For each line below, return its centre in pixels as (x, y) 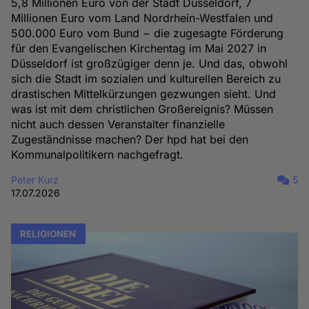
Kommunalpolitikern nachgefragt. (98, 155)
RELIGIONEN (48, 233)
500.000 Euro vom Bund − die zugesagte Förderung (148, 33)
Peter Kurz (35, 180)
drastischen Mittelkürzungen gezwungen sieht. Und (144, 94)
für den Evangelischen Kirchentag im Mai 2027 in (139, 49)
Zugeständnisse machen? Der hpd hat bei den (130, 140)
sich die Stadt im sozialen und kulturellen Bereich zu (146, 79)
